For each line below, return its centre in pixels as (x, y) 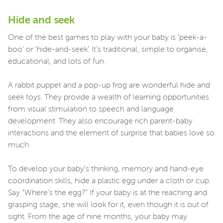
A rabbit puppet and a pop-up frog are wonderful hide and (109, 86)
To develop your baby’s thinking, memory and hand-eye (106, 169)
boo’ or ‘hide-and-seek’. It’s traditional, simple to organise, (108, 50)
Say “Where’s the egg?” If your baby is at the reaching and (108, 193)
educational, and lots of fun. (58, 62)
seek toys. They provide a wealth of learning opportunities (109, 98)
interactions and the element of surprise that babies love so (111, 134)
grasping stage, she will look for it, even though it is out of (108, 205)
